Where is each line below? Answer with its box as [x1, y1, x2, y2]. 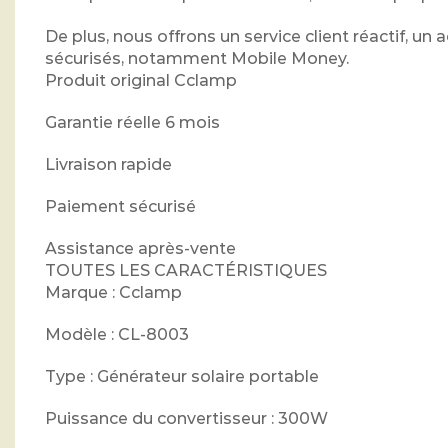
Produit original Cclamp [45, 71, 237, 91]
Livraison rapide [45, 155, 172, 175]
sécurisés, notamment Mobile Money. [45, 49, 349, 69]
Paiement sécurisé [45, 197, 196, 217]
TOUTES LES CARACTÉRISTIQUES [45, 261, 327, 281]
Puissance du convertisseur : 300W [45, 409, 328, 429]
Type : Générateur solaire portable [45, 367, 319, 387]
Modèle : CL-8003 [45, 325, 189, 345]
